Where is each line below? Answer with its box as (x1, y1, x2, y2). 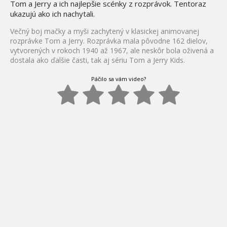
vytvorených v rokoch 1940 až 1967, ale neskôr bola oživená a (10, 46, 214, 55)
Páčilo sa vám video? (91, 75, 146, 83)
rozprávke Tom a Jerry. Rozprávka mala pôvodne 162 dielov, (10, 36, 208, 46)
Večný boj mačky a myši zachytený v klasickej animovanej (10, 26, 199, 36)
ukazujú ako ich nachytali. (10, 9, 95, 19)
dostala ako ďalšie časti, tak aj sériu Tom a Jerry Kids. (10, 55, 185, 65)
